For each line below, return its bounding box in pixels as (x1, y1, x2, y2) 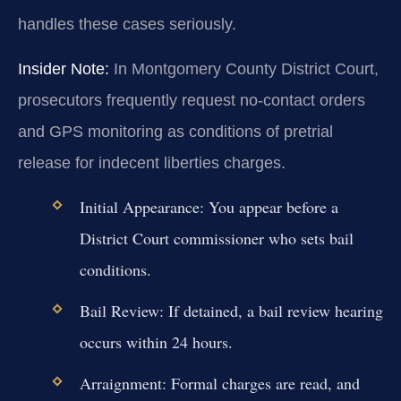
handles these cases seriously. (18, 15, 236, 34)
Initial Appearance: (79, 195, 204, 218)
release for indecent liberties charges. (18, 153, 286, 172)
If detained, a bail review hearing (163, 300, 383, 322)
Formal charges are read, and (166, 372, 360, 395)
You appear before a (203, 195, 338, 218)
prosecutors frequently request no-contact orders (18, 90, 365, 109)
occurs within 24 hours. (79, 331, 233, 354)
